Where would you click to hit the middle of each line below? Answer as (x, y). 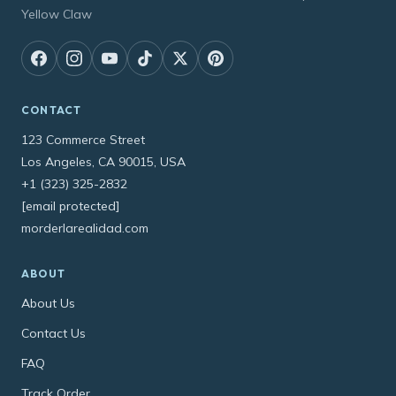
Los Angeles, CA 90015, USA (103, 162)
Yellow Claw (57, 15)
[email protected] (70, 206)
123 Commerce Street (83, 140)
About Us (48, 304)
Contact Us (53, 334)
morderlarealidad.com (85, 228)
